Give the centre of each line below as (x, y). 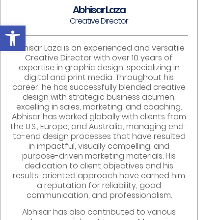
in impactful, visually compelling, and (99, 146)
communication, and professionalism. (99, 195)
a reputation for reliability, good (99, 185)
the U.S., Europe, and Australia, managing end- (99, 126)
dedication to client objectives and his (99, 165)
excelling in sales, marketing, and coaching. (99, 107)
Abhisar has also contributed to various (99, 212)
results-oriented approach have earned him (99, 175)
